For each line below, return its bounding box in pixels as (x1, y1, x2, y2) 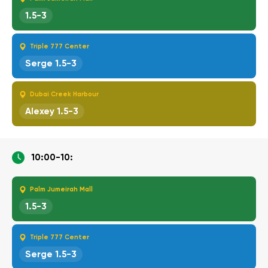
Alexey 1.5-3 (25, 105, 78, 117)
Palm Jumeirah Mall (30, 185, 93, 193)
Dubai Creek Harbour (30, 90, 99, 98)
